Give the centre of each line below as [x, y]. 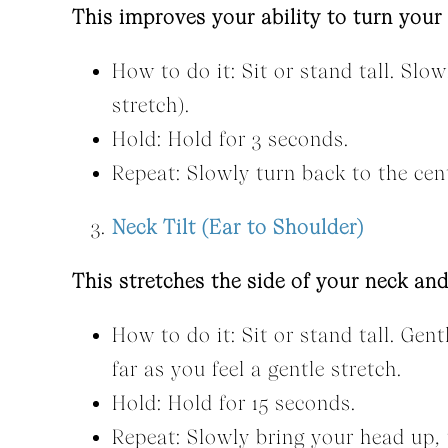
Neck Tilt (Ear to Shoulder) [237, 227]
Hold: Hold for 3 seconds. [230, 139]
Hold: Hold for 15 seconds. [233, 403]
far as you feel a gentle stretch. [256, 369]
